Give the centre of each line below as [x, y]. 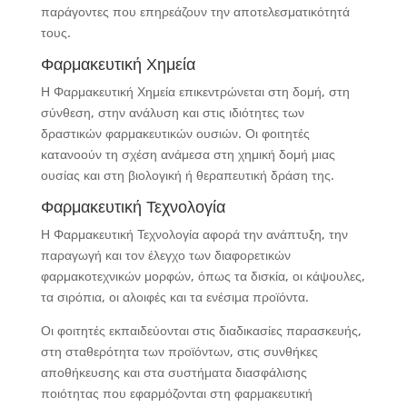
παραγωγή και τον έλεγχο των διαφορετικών [165, 255]
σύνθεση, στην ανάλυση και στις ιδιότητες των [172, 112]
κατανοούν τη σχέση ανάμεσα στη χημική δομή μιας [188, 154]
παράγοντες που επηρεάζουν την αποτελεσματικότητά [195, 11]
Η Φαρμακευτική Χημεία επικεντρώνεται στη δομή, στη [195, 91]
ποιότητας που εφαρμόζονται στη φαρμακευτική [176, 393]
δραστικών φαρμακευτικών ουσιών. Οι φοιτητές [175, 133]
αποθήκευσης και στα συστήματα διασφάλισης [174, 372]
